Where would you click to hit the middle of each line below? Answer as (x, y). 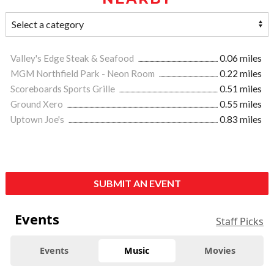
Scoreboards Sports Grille (64, 89)
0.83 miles (241, 120)
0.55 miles (241, 104)
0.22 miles (241, 74)
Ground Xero (38, 104)
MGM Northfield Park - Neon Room (83, 74)
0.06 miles (241, 58)
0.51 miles (241, 89)
